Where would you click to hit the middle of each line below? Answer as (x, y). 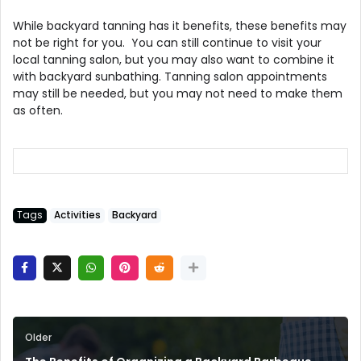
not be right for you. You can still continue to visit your (167, 42)
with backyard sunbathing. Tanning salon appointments (170, 76)
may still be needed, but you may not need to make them (178, 93)
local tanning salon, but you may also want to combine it (174, 59)
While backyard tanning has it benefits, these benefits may (180, 25)
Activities (77, 215)
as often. (38, 110)
